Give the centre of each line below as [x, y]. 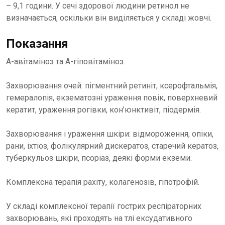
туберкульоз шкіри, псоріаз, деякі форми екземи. [99, 158]
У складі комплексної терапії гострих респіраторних [104, 206]
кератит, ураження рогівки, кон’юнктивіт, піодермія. [103, 110]
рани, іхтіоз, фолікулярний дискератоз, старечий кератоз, [112, 146]
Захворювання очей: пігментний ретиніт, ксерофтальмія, [112, 86]
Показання [37, 44]
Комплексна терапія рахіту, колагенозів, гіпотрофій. [103, 182]
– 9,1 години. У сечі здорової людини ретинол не [98, 6]
